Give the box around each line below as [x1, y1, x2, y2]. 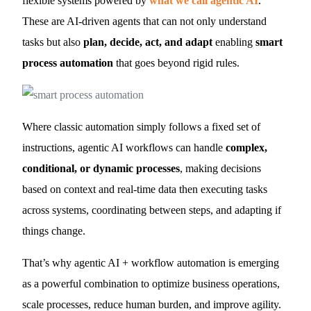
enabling [212, 36, 256, 48]
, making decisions [180, 162, 262, 174]
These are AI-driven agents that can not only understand [22, 15, 267, 27]
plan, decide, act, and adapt [83, 36, 213, 48]
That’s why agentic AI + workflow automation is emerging [22, 257, 280, 269]
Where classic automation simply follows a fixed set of [22, 121, 261, 133]
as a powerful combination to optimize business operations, [22, 278, 280, 289]
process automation [22, 57, 114, 69]
